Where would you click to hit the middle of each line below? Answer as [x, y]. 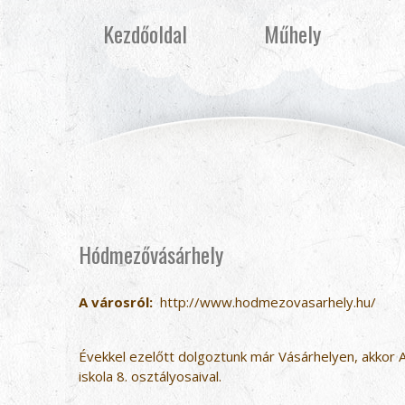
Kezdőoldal [145, 33]
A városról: [116, 302]
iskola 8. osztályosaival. [150, 376]
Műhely [292, 33]
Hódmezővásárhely [151, 254]
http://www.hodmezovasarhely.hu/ [268, 302]
